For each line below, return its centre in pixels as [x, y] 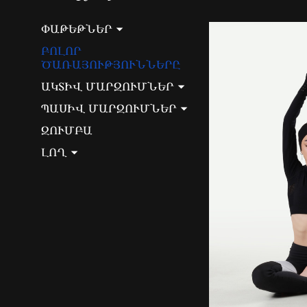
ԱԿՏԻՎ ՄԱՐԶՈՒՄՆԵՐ [109, 86]
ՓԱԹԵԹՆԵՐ [78, 29]
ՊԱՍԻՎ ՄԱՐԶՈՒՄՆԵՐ [111, 108]
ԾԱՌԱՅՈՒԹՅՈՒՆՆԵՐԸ [111, 64]
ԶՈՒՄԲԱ [67, 130]
